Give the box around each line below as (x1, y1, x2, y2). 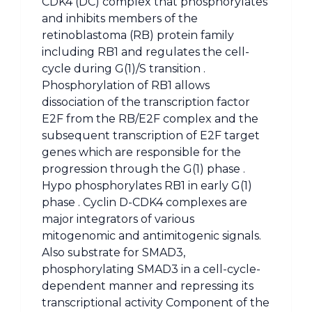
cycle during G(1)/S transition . (42, 62, 205, 75)
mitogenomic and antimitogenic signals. (42, 229, 261, 242)
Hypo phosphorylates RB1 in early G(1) (42, 179, 252, 192)
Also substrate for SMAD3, (42, 246, 185, 259)
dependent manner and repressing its (42, 279, 253, 292)
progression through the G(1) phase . (42, 162, 245, 175)
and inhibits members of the (42, 12, 198, 25)
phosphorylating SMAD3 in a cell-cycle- (42, 263, 260, 276)
